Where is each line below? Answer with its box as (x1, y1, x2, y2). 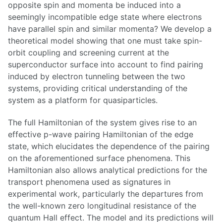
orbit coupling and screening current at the (8, 48, 169, 58)
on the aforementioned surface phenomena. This (8, 153, 190, 164)
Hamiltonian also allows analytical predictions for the (8, 165, 207, 175)
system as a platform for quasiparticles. (8, 95, 158, 106)
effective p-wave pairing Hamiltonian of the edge (8, 129, 193, 140)
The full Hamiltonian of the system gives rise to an (8, 117, 197, 128)
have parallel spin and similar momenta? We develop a (8, 24, 212, 34)
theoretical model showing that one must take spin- (8, 36, 202, 46)
